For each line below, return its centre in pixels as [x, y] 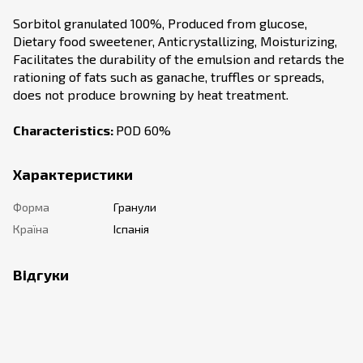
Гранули [135, 207]
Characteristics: [64, 130]
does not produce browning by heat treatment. [151, 94]
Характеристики [73, 174]
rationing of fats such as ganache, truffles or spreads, [169, 76]
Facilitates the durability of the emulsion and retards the [179, 58]
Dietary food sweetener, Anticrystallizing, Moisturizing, [175, 41]
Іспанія [131, 228]
